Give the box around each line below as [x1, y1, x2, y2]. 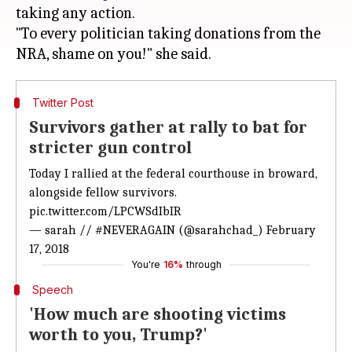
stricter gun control [29, 137, 192, 158]
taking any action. [16, 4, 135, 22]
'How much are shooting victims [29, 304, 286, 324]
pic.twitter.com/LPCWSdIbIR [29, 204, 181, 218]
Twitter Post [31, 96, 93, 109]
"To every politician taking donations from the [16, 24, 321, 42]
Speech [31, 283, 73, 296]
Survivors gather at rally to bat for [29, 117, 307, 137]
